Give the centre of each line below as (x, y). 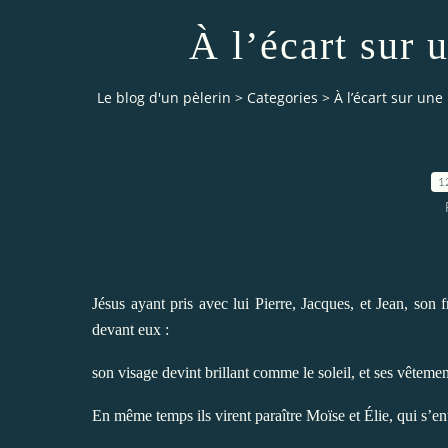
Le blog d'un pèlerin (164, 98)
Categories (282, 98)
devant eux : (130, 329)
